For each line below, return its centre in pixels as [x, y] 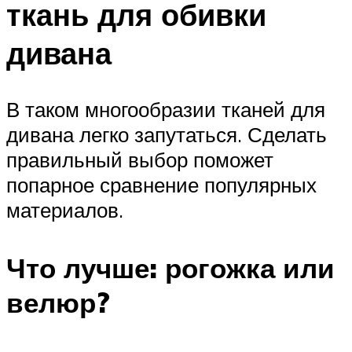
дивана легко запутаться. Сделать [167, 135]
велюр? [58, 302]
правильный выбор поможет [140, 160]
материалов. [65, 210]
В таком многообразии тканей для [166, 110]
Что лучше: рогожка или [170, 268]
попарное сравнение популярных [161, 185]
